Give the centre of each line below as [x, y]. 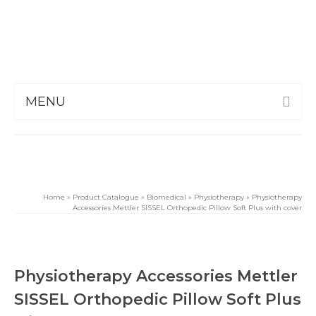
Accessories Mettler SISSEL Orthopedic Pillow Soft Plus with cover [187, 208]
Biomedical [166, 197]
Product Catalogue [106, 197]
